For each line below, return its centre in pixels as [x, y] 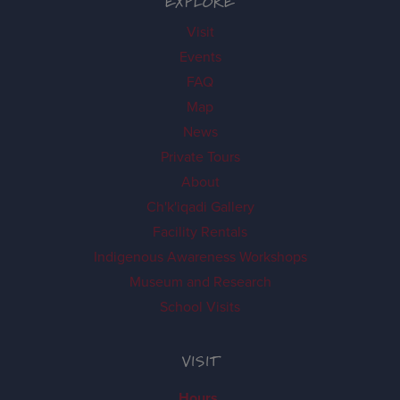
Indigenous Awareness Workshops [200, 257]
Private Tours [200, 157]
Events [200, 57]
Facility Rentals [200, 232]
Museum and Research [200, 282]
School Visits [200, 307]
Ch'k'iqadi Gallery [200, 207]
